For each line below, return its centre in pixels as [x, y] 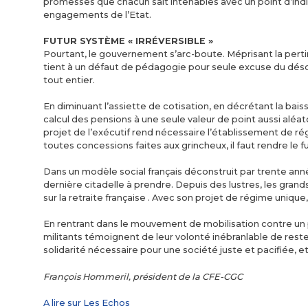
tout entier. [69, 80]
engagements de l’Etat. [97, 14]
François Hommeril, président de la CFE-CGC [143, 276]
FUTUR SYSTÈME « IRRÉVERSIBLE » [128, 41]
